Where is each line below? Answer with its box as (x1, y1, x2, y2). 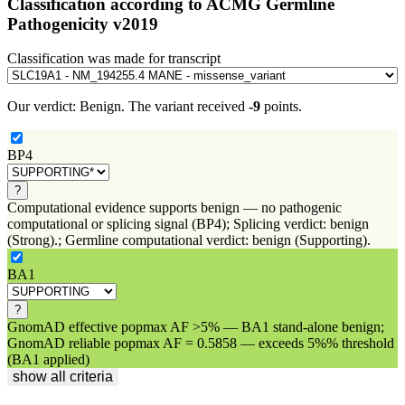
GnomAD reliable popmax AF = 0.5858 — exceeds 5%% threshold (7, 335, 394, 352)
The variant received (128, 99, 249, 115)
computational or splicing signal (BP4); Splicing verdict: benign (7, 216, 369, 232)
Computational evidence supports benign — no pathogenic (7, 200, 342, 216)
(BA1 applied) (7, 352, 89, 368)
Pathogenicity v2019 (7, 14, 158, 33)
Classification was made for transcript (7, 51, 221, 67)
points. (260, 99, 302, 115)
